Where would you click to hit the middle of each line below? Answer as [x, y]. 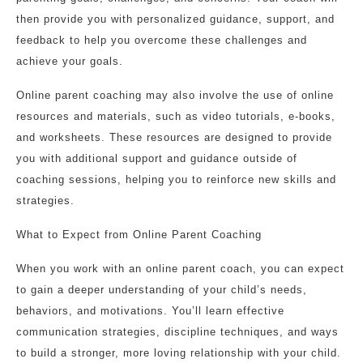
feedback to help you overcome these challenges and [162, 40]
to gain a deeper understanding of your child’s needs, [162, 290]
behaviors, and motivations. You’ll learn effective [150, 311]
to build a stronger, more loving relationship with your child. [179, 353]
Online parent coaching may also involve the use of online [175, 95]
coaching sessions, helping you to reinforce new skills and [176, 179]
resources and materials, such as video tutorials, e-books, [176, 116]
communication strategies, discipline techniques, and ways [177, 332]
